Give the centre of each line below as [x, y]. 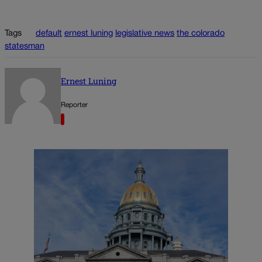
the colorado [201, 33]
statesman [25, 46]
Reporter [74, 105]
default [49, 33]
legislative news [145, 33]
